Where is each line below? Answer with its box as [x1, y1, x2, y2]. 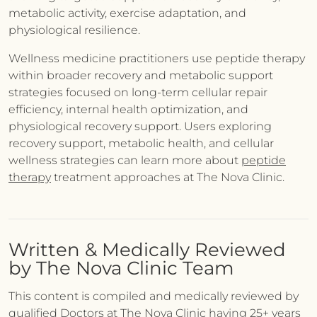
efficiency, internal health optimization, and [8, 103, 248, 116]
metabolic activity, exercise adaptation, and [8, 6, 246, 20]
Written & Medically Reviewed [8, 238, 286, 261]
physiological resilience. [8, 23, 140, 37]
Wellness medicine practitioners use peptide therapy [8, 52, 305, 65]
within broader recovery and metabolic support [8, 69, 273, 82]
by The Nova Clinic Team [8, 257, 234, 279]
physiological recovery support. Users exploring [8, 120, 272, 133]
